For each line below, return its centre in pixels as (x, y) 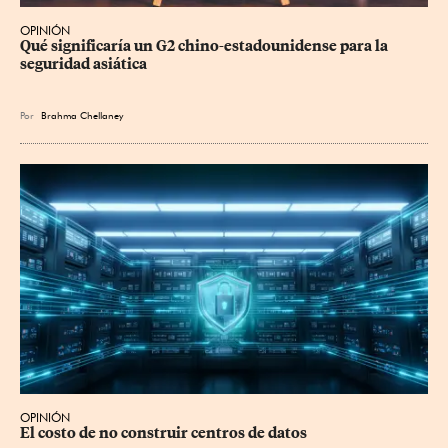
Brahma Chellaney (85, 115)
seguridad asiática (83, 64)
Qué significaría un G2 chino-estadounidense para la (205, 46)
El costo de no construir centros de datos (163, 432)
